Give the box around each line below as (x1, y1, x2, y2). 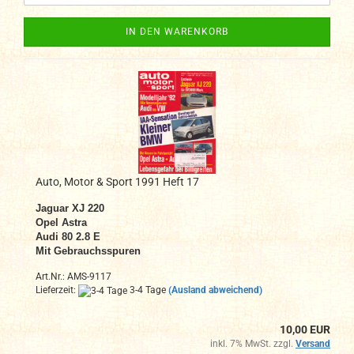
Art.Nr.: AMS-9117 (36, 271, 111, 283)
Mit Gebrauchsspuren (36, 245, 141, 258)
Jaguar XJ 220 (36, 202, 104, 215)
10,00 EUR (280, 322, 330, 336)
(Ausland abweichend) (168, 284, 262, 296)
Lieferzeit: (36, 284, 78, 296)
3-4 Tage (127, 284, 166, 296)
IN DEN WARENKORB (126, 26, 228, 38)
